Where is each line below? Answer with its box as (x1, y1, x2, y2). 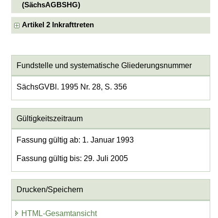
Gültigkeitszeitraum (16, 114, 83, 123)
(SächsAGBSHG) (22, 1, 81, 9)
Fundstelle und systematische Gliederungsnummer (16, 61, 192, 70)
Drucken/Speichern (16, 185, 83, 194)
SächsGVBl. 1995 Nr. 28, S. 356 (16, 83, 127, 91)
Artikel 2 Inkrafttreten (22, 21, 94, 29)
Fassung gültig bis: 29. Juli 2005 (16, 154, 128, 163)
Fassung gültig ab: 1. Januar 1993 (16, 136, 134, 145)
